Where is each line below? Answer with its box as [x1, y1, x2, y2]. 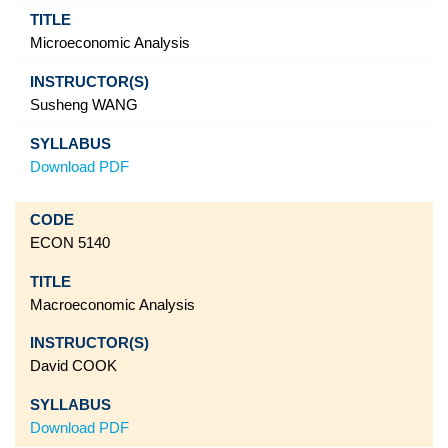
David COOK [29, 358, 117, 375]
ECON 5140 [29, 235, 110, 252]
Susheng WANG [29, 96, 138, 113]
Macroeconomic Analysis [29, 296, 195, 313]
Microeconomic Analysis [29, 35, 346, 52]
